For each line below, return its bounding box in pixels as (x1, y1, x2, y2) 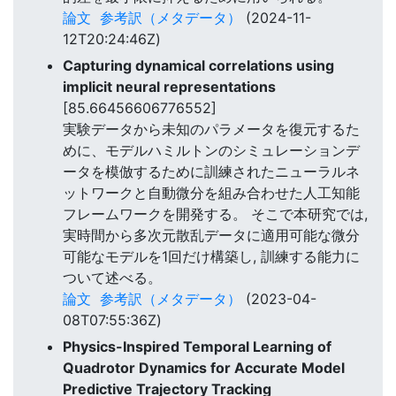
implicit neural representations (63, 78, 276, 96)
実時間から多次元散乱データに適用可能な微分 (63, 226, 360, 245)
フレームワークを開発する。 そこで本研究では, (63, 205, 368, 224)
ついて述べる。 (63, 269, 162, 287)
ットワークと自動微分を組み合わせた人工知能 (63, 184, 360, 202)
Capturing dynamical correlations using (63, 57, 334, 75)
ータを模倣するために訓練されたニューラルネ (63, 163, 360, 181)
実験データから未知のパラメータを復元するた (63, 120, 360, 139)
